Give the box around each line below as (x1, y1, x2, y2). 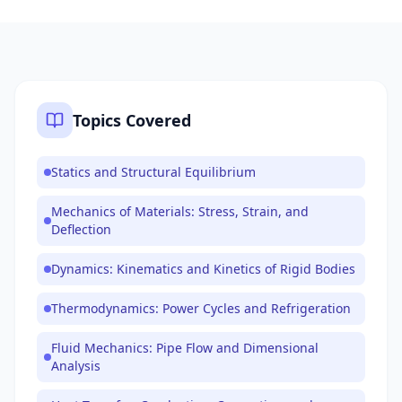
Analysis (51, 357, 100, 374)
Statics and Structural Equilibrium (51, 163, 256, 180)
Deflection (51, 221, 111, 238)
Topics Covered (73, 109, 191, 131)
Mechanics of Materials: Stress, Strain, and (51, 203, 309, 220)
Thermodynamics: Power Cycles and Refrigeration (51, 300, 351, 317)
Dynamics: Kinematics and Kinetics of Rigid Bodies (51, 260, 355, 277)
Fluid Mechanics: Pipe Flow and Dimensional (51, 339, 319, 356)
